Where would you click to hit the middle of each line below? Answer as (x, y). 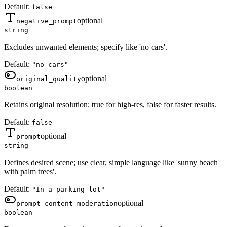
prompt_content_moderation (67, 204)
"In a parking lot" (68, 190)
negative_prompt (47, 21)
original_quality (49, 79)
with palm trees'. (30, 172)
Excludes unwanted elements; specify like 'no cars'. (86, 47)
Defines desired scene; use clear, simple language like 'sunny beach (111, 163)
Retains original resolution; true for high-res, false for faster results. (110, 105)
